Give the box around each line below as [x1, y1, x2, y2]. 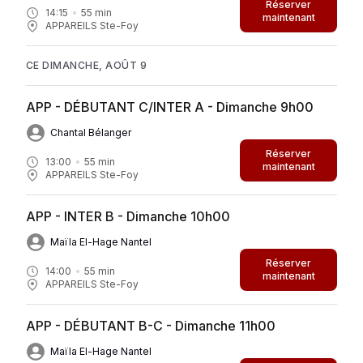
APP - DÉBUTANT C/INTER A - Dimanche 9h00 [26, 98, 314, 115]
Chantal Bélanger [50, 126, 131, 139]
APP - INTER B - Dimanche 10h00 [26, 207, 230, 224]
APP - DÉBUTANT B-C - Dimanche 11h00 [26, 317, 275, 334]
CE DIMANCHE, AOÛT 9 [26, 58, 147, 71]
